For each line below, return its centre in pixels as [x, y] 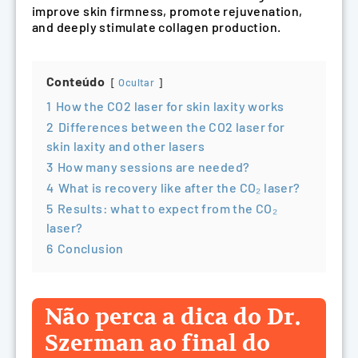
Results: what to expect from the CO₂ [167, 208]
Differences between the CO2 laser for [171, 126]
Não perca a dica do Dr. [173, 317]
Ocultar [137, 82]
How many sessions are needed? [153, 166]
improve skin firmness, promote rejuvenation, [167, 10]
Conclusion [90, 248]
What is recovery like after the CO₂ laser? [179, 187]
